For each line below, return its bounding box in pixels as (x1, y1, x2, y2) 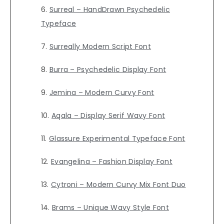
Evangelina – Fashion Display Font (50, 156, 172, 167)
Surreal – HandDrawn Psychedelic (49, 4, 170, 15)
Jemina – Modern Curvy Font (49, 87, 154, 98)
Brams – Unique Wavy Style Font (51, 202, 169, 213)
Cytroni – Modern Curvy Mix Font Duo (50, 179, 186, 190)
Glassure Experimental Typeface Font (48, 133, 185, 144)
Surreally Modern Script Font (49, 41, 151, 52)
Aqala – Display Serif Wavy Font (51, 110, 165, 121)
